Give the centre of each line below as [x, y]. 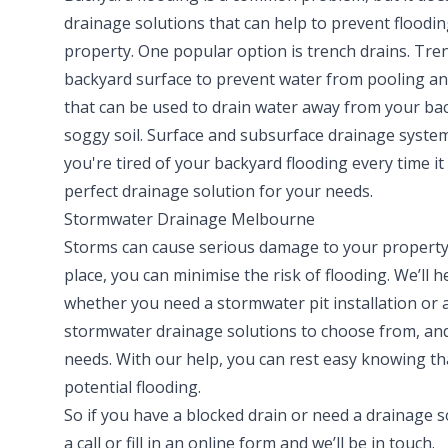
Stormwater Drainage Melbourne [189, 219]
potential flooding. [132, 387]
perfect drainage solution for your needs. [218, 191]
